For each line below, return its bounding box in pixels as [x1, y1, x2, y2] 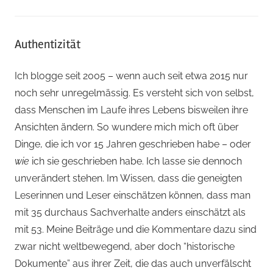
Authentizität [15, 36, 80, 52]
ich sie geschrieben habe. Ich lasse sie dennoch [29, 155, 242, 167]
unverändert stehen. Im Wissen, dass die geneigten [15, 172, 242, 184]
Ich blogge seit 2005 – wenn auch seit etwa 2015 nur [15, 69, 248, 82]
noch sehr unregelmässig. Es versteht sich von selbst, [15, 87, 254, 99]
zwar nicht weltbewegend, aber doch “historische [15, 240, 235, 252]
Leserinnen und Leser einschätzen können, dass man [15, 189, 250, 201]
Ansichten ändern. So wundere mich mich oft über [15, 121, 239, 133]
